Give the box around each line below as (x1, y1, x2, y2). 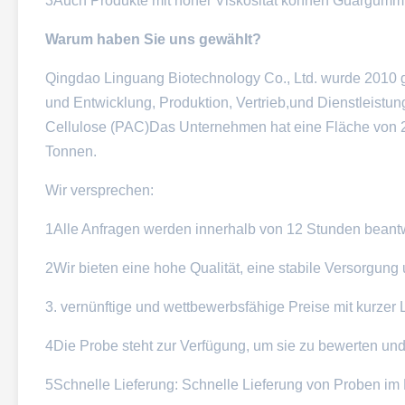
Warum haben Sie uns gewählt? (45, 32, 261, 47)
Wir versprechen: (45, 183, 154, 198)
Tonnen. (45, 144, 97, 159)
